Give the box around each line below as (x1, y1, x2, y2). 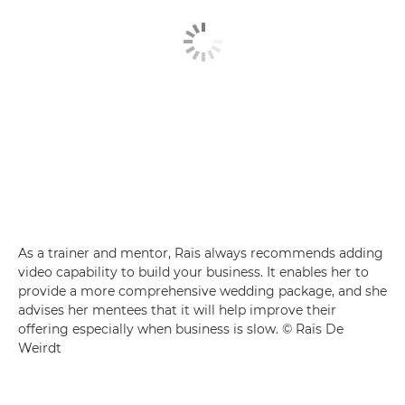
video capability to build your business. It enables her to (18, 263, 369, 280)
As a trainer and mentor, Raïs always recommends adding (18, 244, 383, 261)
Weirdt (18, 339, 61, 356)
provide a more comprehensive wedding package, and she (18, 282, 387, 299)
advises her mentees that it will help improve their (18, 301, 336, 318)
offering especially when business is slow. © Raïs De (18, 320, 344, 337)
